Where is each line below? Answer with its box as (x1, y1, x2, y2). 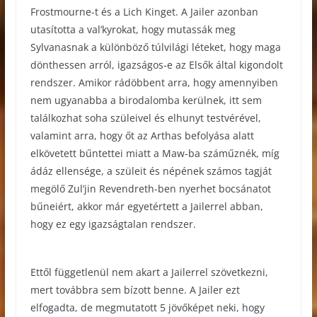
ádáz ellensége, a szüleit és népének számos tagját (30, 163, 272, 178)
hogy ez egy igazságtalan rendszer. (30, 217, 196, 231)
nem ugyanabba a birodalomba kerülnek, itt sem (30, 93, 262, 107)
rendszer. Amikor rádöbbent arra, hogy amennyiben (30, 75, 278, 89)
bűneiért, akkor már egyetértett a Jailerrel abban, (30, 199, 263, 213)
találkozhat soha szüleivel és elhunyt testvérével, (30, 110, 261, 125)
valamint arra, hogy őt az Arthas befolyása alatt (30, 128, 254, 142)
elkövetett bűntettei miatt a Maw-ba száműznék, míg (30, 146, 279, 160)
